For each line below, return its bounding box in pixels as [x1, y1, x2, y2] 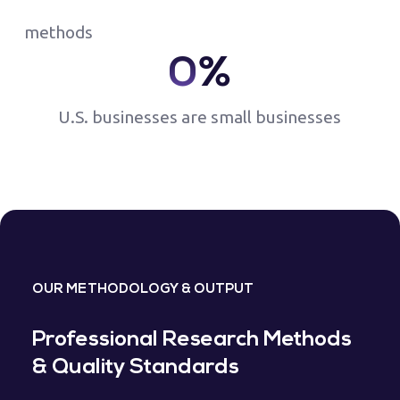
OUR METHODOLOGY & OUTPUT [31, 282, 254, 296]
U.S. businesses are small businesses [58, 106, 342, 127]
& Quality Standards [31, 356, 239, 379]
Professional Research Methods [31, 329, 352, 351]
